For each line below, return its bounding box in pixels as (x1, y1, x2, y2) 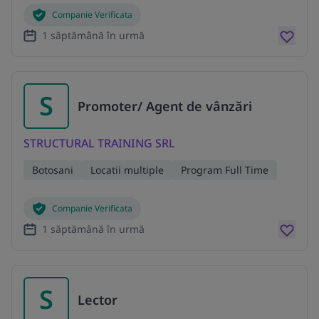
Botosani (32, 163, 73, 177)
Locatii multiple (90, 163, 164, 177)
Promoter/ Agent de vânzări (78, 98, 252, 115)
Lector (78, 291, 117, 308)
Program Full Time (181, 163, 268, 177)
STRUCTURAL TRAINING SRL (23, 135, 175, 152)
